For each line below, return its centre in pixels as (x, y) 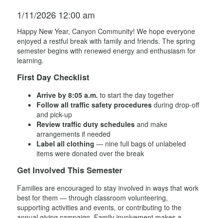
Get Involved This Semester (70, 170)
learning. (30, 60)
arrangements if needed (73, 134)
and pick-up (54, 114)
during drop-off (175, 104)
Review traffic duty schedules (86, 124)
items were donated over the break (90, 153)
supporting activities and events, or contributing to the (99, 207)
